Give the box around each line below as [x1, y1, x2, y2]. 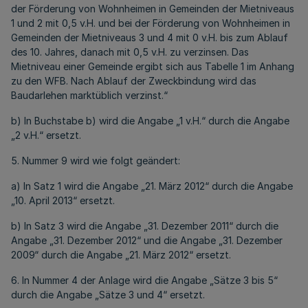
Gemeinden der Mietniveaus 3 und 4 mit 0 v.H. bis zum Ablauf [11, 32, 288, 43]
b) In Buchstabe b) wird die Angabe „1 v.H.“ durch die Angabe [11, 115, 289, 126]
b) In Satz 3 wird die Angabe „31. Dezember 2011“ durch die [11, 220, 278, 232]
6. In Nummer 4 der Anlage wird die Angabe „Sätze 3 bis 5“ [11, 274, 278, 286]
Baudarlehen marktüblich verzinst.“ [11, 89, 168, 101]
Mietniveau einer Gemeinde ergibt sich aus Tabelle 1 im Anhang [11, 60, 294, 72]
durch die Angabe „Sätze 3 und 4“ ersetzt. [11, 289, 205, 300]
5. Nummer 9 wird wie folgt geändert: [11, 155, 180, 166]
